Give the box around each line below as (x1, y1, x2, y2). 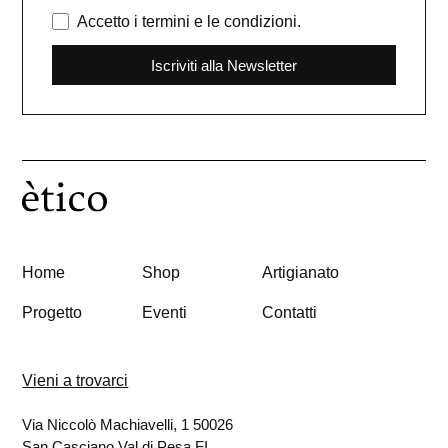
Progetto (22, 303, 83, 321)
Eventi (142, 303, 188, 321)
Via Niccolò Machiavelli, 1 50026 (22, 416, 234, 433)
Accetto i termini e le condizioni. (77, 12, 302, 30)
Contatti (262, 303, 318, 321)
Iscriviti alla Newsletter (151, 56, 297, 74)
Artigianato (262, 263, 340, 281)
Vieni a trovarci (22, 372, 129, 389)
